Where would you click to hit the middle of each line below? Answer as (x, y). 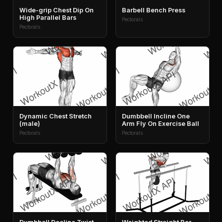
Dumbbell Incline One (156, 116)
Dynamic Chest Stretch (56, 116)
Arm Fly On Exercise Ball (161, 123)
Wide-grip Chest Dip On (57, 10)
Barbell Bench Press (154, 10)
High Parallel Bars (48, 18)
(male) (30, 123)
